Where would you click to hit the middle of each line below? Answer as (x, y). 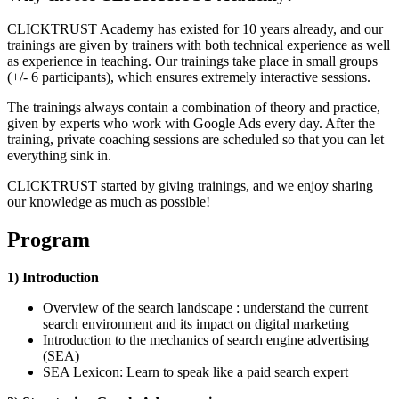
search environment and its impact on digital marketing (196, 324)
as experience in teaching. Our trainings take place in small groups (192, 61)
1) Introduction (53, 278)
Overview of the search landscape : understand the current (205, 308)
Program (49, 240)
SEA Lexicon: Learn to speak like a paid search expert (195, 372)
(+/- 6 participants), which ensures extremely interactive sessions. (189, 77)
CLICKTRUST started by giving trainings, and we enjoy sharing (190, 186)
